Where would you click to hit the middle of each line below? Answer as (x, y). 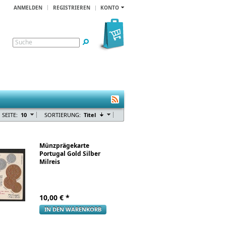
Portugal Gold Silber (70, 154)
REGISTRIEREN (72, 8)
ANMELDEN (28, 8)
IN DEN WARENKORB (73, 209)
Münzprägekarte (64, 146)
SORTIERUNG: (63, 115)
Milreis (50, 162)
